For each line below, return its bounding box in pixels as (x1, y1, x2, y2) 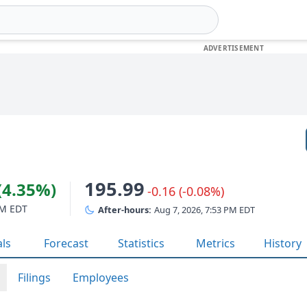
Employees (73, 270, 129, 285)
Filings (18, 270, 51, 285)
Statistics (118, 236, 164, 251)
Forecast (44, 236, 88, 251)
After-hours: (98, 204, 151, 216)
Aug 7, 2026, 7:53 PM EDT (154, 204, 255, 216)
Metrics (196, 236, 235, 251)
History (264, 236, 302, 251)
